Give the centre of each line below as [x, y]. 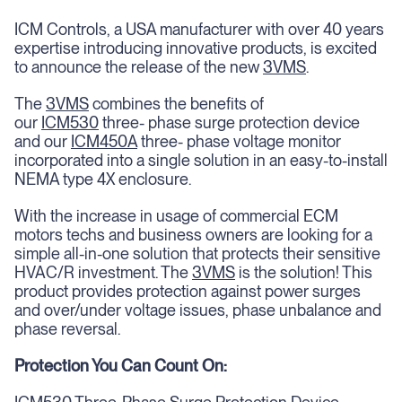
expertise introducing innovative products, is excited [196, 48]
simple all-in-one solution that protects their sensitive [197, 253]
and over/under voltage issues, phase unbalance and [198, 310]
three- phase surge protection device [229, 122]
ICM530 [70, 122]
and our [43, 141]
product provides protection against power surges [188, 291]
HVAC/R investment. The [103, 272]
